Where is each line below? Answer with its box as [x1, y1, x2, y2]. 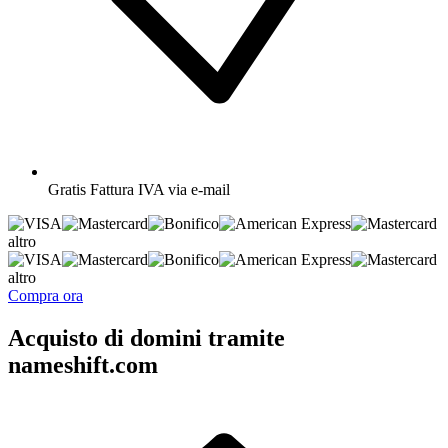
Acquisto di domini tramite [8, 324, 285, 351]
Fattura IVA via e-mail [90, 180, 230, 198]
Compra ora [8, 286, 83, 304]
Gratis [48, 180, 86, 198]
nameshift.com [8, 351, 158, 378]
